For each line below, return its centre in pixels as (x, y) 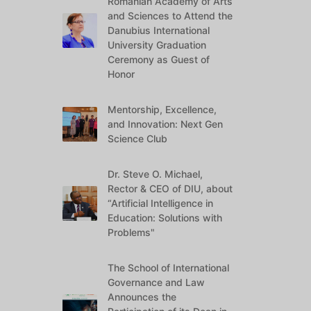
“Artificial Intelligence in (161, 203)
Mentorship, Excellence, (162, 109)
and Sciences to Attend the (170, 16)
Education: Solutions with (165, 218)
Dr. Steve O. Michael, (155, 174)
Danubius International (159, 30)
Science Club (138, 138)
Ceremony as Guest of (159, 59)
